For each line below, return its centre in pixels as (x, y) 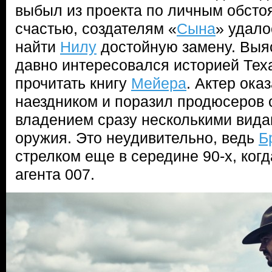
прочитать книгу (73, 83)
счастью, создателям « (96, 29)
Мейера (159, 83)
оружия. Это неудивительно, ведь (137, 138)
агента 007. (55, 174)
